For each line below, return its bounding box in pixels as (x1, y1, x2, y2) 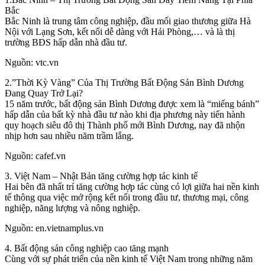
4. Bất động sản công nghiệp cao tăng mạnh (5, 243, 169, 253)
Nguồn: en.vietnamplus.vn (5, 222, 104, 233)
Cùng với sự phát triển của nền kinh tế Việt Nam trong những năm (5, 253, 253, 264)
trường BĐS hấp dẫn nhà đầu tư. (5, 37, 127, 47)
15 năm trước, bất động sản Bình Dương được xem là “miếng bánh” (5, 98, 259, 109)
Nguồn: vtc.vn (5, 57, 59, 67)
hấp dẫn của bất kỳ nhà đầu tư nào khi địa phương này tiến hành (5, 109, 245, 119)
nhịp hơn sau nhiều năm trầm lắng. (5, 130, 134, 141)
